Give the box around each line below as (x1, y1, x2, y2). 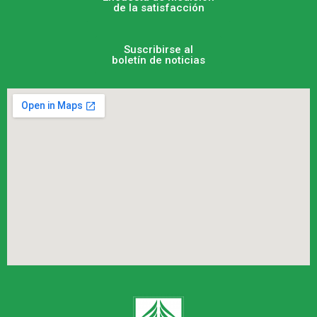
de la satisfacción (113, 1, 204, 15)
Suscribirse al (124, 43, 193, 57)
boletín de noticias (112, 54, 205, 67)
